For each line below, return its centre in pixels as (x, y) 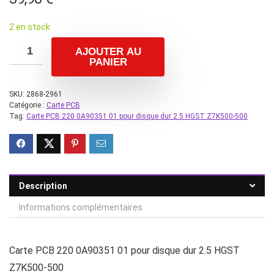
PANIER (108, 62)
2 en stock (30, 27)
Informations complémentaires (81, 207)
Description (43, 186)
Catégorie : (28, 105)
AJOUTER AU (108, 52)
